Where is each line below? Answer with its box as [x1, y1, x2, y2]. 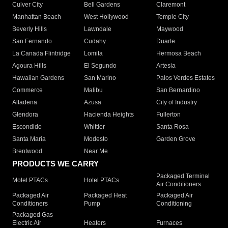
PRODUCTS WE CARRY [12, 159, 99, 168]
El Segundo [84, 62, 117, 70]
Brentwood [12, 148, 42, 155]
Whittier [84, 123, 105, 131]
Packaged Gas [12, 211, 53, 219]
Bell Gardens [84, 1, 121, 9]
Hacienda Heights [84, 111, 134, 119]
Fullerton [156, 111, 181, 119]
